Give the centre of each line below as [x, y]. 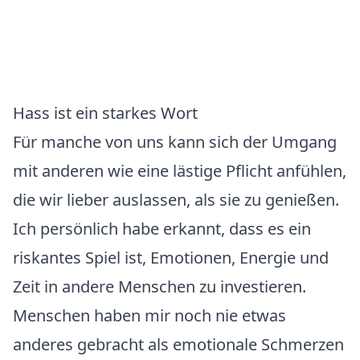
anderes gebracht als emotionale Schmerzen [178, 344]
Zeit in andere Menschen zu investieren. [160, 286]
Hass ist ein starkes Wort [105, 113]
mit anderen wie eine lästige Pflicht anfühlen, [180, 171]
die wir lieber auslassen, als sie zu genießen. [176, 200]
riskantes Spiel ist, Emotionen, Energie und [171, 258]
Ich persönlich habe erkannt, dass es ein [162, 229]
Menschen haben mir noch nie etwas [149, 315]
